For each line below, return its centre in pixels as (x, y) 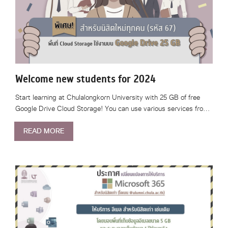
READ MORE (44, 131)
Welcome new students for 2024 (85, 79)
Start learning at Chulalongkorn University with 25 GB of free (108, 97)
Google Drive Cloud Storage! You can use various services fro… (112, 109)
